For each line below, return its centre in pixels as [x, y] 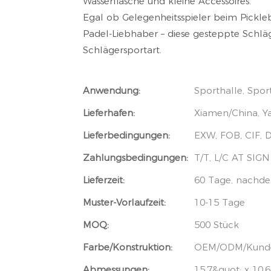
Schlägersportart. [122, 50]
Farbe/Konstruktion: [128, 247]
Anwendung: [112, 91]
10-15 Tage [220, 203]
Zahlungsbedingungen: [135, 158]
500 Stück [217, 225]
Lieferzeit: [104, 180]
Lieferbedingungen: [126, 135]
